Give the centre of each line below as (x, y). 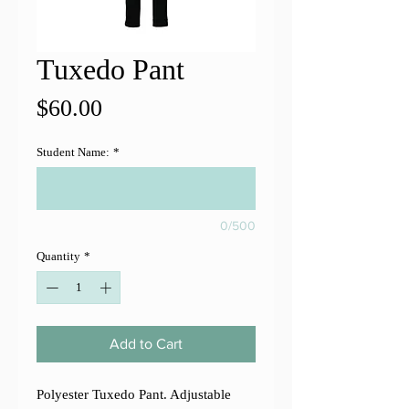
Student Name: (73, 152)
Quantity (58, 256)
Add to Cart (146, 343)
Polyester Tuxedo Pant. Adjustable (134, 394)
